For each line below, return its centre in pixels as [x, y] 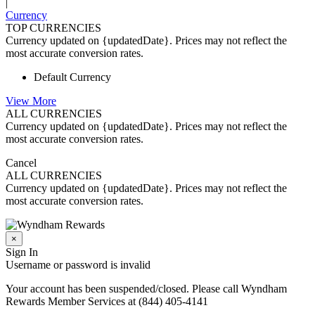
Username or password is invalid [78, 265]
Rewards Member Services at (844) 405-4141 [107, 302]
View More [31, 101]
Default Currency [72, 77]
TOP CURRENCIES [53, 28]
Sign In [22, 252]
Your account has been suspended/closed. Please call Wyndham [146, 289]
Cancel [21, 163]
